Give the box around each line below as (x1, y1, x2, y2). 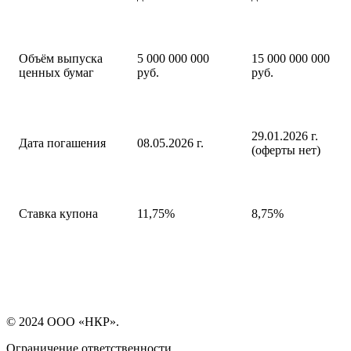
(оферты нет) (251, 143, 320, 157)
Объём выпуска (19, 51, 103, 65)
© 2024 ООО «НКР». (6, 314, 119, 328)
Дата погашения (19, 136, 106, 150)
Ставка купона (19, 206, 98, 220)
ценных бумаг (19, 65, 94, 79)
